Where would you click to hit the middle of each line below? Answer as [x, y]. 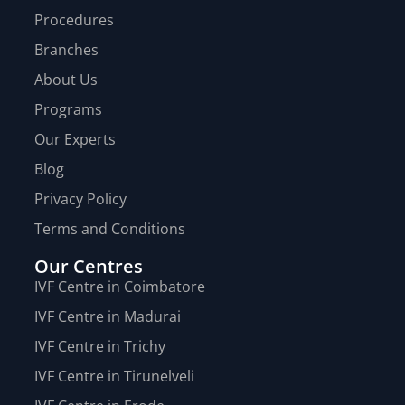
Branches [66, 50]
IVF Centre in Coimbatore [120, 287]
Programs [68, 110]
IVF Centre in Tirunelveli [114, 377]
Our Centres [89, 267]
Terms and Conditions [110, 229]
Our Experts [75, 140]
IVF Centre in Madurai [108, 317]
